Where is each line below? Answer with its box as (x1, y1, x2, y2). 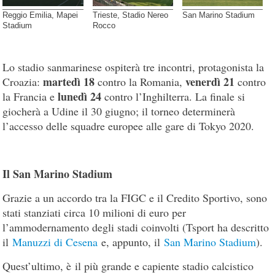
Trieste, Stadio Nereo (92, 10, 168, 20)
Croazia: (2, 74, 44, 89)
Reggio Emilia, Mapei (2, 10, 79, 20)
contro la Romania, (95, 74, 186, 89)
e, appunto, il (98, 234, 165, 249)
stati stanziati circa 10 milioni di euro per (2, 204, 187, 220)
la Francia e (2, 88, 58, 104)
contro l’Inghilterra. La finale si (101, 88, 246, 104)
